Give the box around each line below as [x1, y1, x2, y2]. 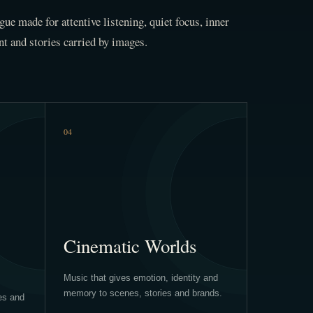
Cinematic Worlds [63, 233, 196, 259]
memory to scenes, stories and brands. [63, 287, 222, 298]
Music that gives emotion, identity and [63, 272, 218, 283]
